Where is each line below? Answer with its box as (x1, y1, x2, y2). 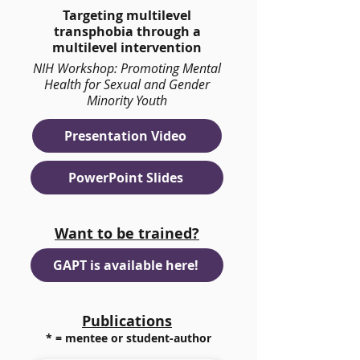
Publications (82, 311, 172, 331)
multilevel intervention (52, 39, 202, 56)
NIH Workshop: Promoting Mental (33, 59, 221, 77)
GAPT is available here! (52, 256, 198, 274)
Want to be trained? (55, 223, 199, 243)
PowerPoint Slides (67, 169, 183, 186)
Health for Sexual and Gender (44, 76, 210, 93)
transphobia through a (53, 22, 201, 40)
